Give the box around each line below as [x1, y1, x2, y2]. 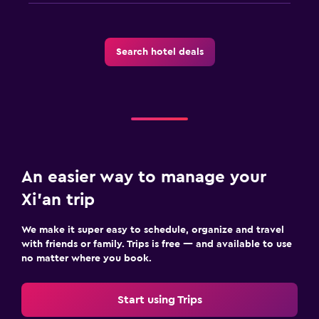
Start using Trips [117, 293, 202, 305]
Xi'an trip [21, 191, 95, 209]
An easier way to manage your [21, 168, 266, 186]
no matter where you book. [21, 253, 152, 263]
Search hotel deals [115, 46, 204, 57]
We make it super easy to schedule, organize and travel [21, 224, 284, 235]
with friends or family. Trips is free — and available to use [21, 239, 292, 249]
